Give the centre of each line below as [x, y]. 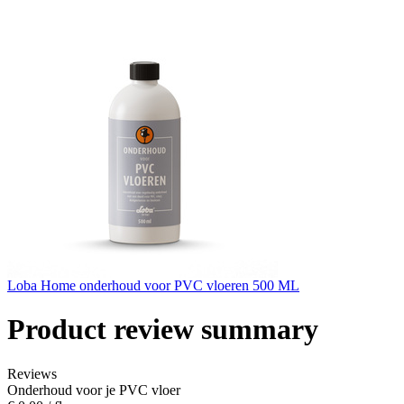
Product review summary [163, 330]
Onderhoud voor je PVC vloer [94, 390]
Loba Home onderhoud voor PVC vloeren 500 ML [153, 285]
